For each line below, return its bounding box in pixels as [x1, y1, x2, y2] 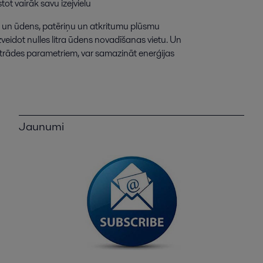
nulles [27, 33, 50, 47]
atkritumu [90, 19, 129, 33]
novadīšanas [95, 33, 146, 47]
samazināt [95, 46, 137, 60]
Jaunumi [18, 118, 64, 135]
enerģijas [139, 46, 174, 60]
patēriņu [42, 19, 76, 33]
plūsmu [130, 19, 160, 33]
